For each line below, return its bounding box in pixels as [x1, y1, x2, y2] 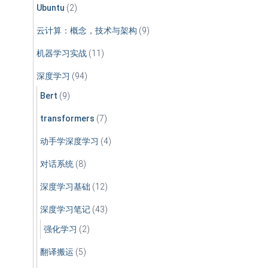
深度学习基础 [40, 182, 90, 191]
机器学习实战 [36, 48, 87, 58]
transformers [40, 114, 95, 123]
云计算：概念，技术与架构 [36, 26, 137, 35]
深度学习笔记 [40, 205, 90, 214]
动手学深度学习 [40, 136, 99, 146]
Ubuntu [36, 3, 65, 13]
